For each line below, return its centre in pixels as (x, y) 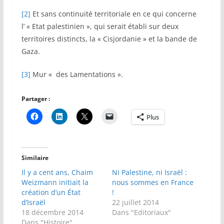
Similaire (35, 158)
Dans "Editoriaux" (141, 212)
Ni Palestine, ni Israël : (149, 172)
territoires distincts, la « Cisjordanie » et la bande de (109, 39)
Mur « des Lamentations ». (76, 74)
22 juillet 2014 (135, 202)
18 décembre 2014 (52, 212)
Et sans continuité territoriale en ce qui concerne (113, 14)
